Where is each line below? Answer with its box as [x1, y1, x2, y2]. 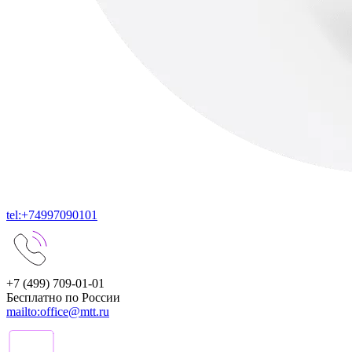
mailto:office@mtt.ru [6, 304, 109, 318]
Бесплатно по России [6, 290, 120, 304]
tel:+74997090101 [6, 207, 97, 222]
